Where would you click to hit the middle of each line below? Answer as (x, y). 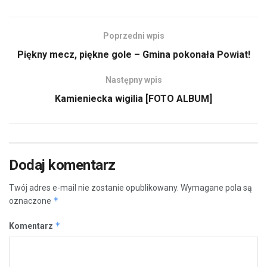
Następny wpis (133, 80)
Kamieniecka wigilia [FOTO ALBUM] (133, 98)
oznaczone (31, 201)
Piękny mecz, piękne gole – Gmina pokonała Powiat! (133, 54)
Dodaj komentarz (62, 165)
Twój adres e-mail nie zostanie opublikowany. (94, 187)
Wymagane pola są (216, 187)
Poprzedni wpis (133, 35)
